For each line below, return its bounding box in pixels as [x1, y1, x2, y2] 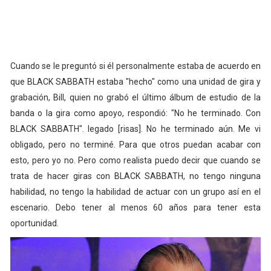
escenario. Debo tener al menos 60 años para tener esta [10, 203, 261, 213]
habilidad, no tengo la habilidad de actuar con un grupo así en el [10, 187, 261, 197]
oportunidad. [10, 218, 60, 229]
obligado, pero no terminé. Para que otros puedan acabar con [10, 140, 261, 150]
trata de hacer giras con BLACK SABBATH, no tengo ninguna [10, 171, 261, 181]
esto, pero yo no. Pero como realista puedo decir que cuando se [10, 155, 261, 166]
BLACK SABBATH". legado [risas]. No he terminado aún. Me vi [10, 124, 261, 134]
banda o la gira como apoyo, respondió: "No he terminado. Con [10, 108, 261, 119]
